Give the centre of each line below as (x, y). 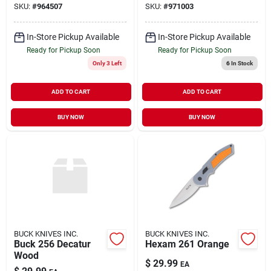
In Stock (241, 63)
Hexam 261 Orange (187, 244)
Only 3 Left (107, 63)
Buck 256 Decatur (52, 244)
